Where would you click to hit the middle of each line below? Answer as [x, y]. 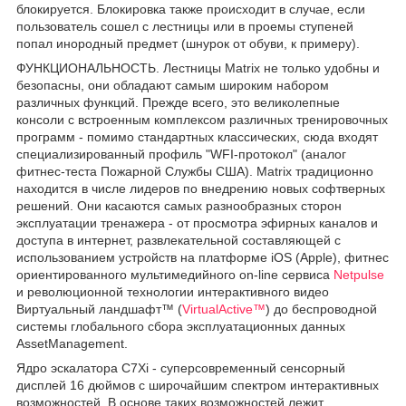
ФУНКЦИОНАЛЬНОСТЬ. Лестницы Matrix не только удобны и [198, 68]
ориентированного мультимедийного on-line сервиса [175, 274]
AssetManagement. [72, 343]
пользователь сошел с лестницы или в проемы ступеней [185, 26]
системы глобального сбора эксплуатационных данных [181, 326]
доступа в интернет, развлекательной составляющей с [179, 240]
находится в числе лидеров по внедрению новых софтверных [201, 188]
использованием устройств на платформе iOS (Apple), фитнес [203, 257]
